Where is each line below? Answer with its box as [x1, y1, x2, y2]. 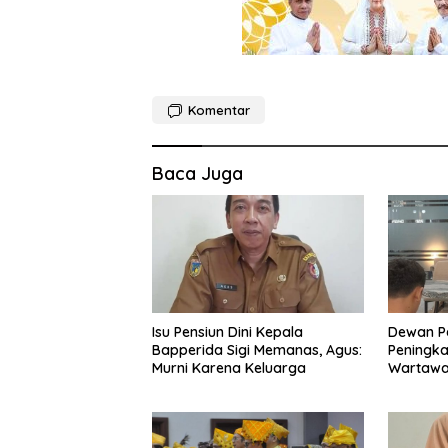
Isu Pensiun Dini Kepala [152, 323, 303, 342]
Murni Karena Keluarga [152, 359, 306, 378]
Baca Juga [152, 161, 243, 185]
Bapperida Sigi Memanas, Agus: [152, 341, 362, 360]
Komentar [188, 101, 250, 118]
